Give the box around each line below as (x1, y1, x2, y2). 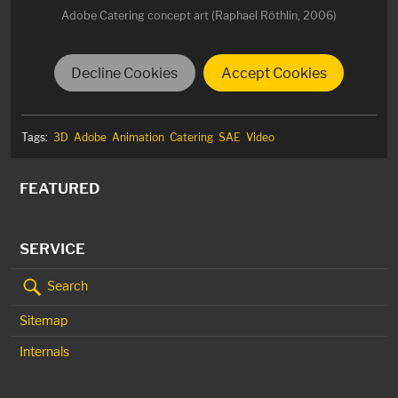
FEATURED (20, 179, 99, 197)
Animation (112, 130, 164, 144)
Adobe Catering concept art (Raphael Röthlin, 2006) (61, 9, 337, 23)
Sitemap (20, 312, 68, 328)
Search (44, 277, 88, 293)
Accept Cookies (220, 64, 327, 83)
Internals (20, 343, 69, 359)
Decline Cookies (71, 64, 179, 83)
